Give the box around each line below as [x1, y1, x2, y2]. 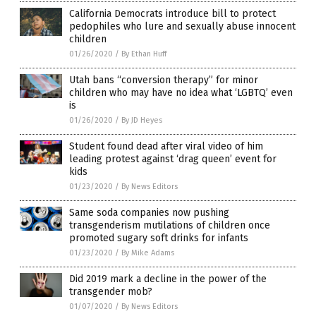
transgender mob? [69, 286, 152, 298]
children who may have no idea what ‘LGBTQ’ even [69, 87, 293, 99]
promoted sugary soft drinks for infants [69, 232, 248, 245]
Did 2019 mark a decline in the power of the [69, 273, 267, 286]
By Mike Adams [121, 248, 174, 258]
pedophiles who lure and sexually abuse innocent [69, 20, 296, 33]
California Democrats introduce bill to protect [69, 8, 276, 20]
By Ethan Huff [121, 49, 166, 59]
